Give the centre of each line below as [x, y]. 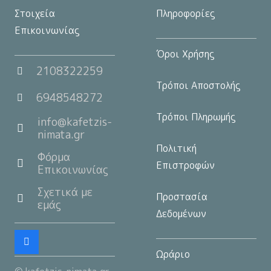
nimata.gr [61, 135]
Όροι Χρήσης [185, 54]
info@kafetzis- [75, 122]
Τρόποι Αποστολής [198, 86]
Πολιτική [176, 149]
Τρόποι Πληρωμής [196, 117]
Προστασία [182, 197]
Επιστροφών [185, 165]
